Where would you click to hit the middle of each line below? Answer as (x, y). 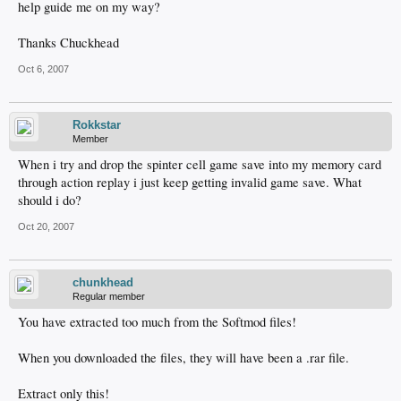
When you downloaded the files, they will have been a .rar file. (183, 358)
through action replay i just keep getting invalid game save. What (190, 183)
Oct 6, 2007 (43, 69)
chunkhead (103, 283)
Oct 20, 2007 (46, 227)
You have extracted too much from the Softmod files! (157, 322)
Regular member (109, 297)
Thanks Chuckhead (68, 43)
